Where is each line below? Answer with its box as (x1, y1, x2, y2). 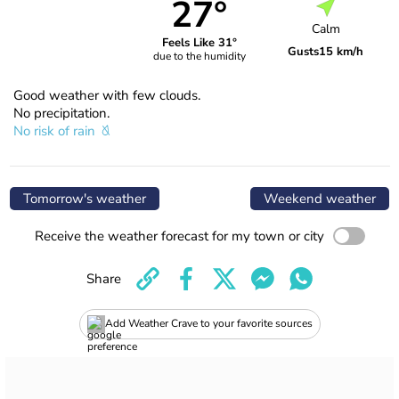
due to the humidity (152, 49, 246, 64)
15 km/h (319, 44, 364, 61)
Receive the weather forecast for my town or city (34, 226, 324, 245)
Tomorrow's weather (23, 189, 146, 208)
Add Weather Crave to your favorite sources (104, 316, 313, 331)
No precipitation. (13, 103, 110, 122)
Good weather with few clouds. (13, 85, 200, 104)
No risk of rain (13, 121, 99, 140)
